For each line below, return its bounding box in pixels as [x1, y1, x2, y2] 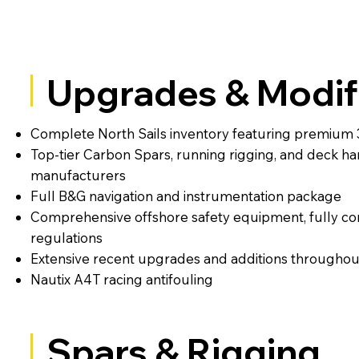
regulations [30, 228, 103, 246]
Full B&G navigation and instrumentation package [30, 187, 341, 204]
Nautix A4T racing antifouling [30, 270, 213, 288]
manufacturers [30, 166, 126, 184]
